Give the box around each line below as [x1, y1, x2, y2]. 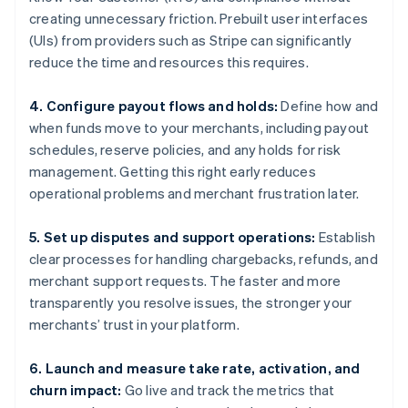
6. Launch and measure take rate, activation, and [29, 359, 361, 378]
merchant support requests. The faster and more [29, 271, 342, 291]
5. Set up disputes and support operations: [29, 228, 316, 247]
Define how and [278, 97, 379, 116]
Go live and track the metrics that [121, 381, 335, 400]
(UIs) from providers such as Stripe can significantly [29, 31, 352, 50]
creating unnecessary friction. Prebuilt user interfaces [29, 9, 369, 28]
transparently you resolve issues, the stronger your [29, 293, 352, 312]
